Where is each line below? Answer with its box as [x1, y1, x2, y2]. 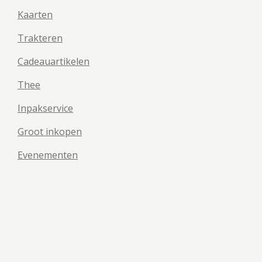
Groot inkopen [18, 125, 82, 138]
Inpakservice [18, 102, 73, 115]
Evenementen [18, 149, 78, 161]
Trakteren [18, 32, 63, 44]
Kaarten [18, 8, 53, 21]
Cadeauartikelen [18, 55, 89, 68]
